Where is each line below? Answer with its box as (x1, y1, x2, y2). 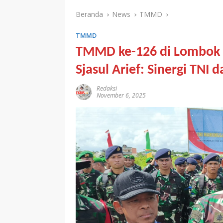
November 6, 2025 (97, 91, 146, 100)
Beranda (76, 9, 103, 19)
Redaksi (97, 84, 117, 93)
